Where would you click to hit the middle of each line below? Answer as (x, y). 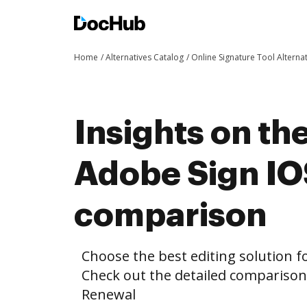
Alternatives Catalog (145, 57)
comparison (170, 215)
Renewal (109, 294)
